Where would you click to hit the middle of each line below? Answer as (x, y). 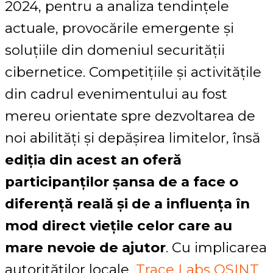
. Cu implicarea (216, 248)
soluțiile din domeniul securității (115, 50)
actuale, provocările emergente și (119, 28)
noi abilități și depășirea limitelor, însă (133, 138)
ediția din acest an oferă (93, 160)
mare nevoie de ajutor (85, 248)
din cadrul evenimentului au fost (116, 94)
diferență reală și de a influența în (127, 204)
